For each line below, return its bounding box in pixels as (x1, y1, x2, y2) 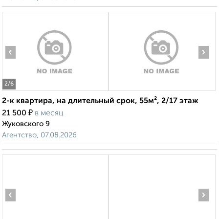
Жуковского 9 (2, 120, 50, 128)
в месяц (35, 109, 64, 118)
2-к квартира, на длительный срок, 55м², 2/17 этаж (2, 97, 198, 106)
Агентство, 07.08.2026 (2, 131, 77, 139)
